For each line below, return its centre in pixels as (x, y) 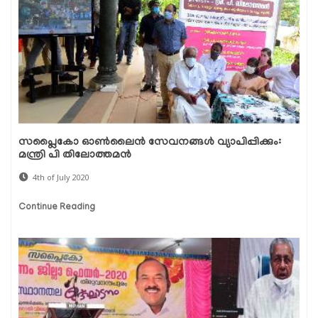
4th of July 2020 (61, 177)
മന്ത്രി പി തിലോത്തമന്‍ (75, 156)
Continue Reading (57, 208)
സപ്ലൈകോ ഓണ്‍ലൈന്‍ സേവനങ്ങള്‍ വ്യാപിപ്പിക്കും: (150, 143)
